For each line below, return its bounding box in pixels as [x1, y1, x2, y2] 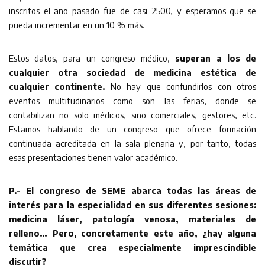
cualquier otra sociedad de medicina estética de [9, 66, 256, 77]
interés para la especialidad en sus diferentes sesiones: [9, 199, 256, 210]
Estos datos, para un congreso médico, [9, 52, 176, 63]
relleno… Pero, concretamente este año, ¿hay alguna [9, 227, 256, 238]
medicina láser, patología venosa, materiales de [9, 213, 256, 224]
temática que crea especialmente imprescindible [9, 241, 256, 253]
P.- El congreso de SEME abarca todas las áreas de [9, 185, 256, 196]
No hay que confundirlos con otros [110, 80, 257, 92]
